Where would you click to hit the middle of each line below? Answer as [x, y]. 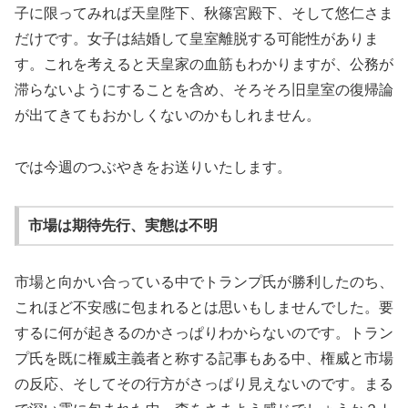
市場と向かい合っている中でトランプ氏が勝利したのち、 [204, 281]
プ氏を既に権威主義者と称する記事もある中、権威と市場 [204, 358]
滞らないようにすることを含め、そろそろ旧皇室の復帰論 [204, 89]
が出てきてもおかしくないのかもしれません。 [168, 115]
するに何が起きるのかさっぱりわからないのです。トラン [204, 332]
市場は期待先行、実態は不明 [122, 226]
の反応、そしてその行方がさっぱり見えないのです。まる [204, 383]
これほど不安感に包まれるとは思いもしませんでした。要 [204, 307]
